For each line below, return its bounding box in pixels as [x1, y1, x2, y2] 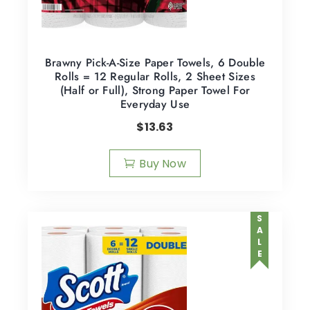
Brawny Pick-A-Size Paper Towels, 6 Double [44, 54, 266, 71]
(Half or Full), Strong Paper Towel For [60, 82, 250, 98]
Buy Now [139, 155, 186, 172]
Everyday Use [120, 95, 190, 112]
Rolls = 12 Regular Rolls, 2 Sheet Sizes [55, 68, 255, 84]
